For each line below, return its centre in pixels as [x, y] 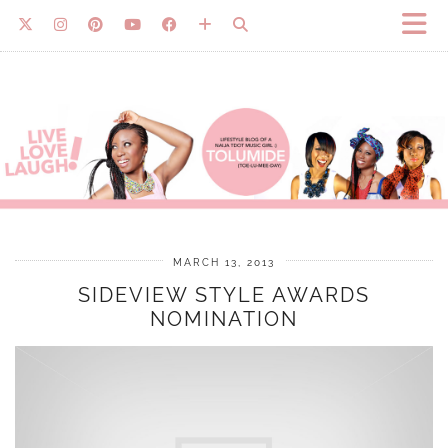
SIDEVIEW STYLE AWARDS [224, 295]
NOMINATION [224, 319]
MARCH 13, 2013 [224, 263]
